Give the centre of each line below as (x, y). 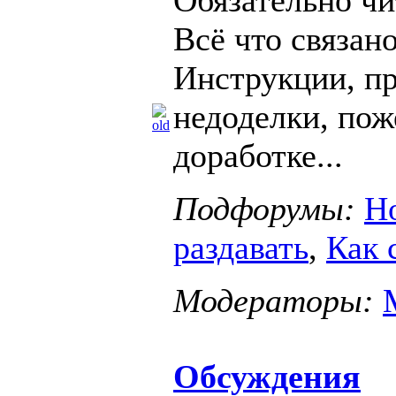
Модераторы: (274, 300)
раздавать (241, 247)
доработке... (258, 155)
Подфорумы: (264, 208)
